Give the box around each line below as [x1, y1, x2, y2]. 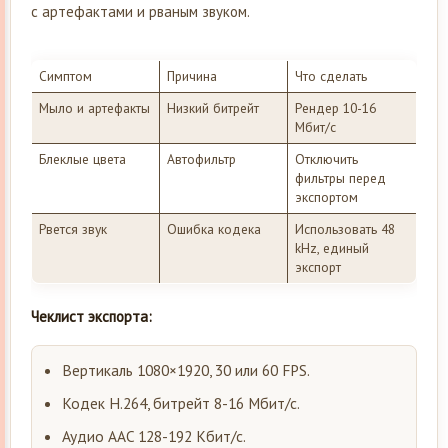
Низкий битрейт [166, 99, 259, 118]
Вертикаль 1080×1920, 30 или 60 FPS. [62, 360, 310, 381]
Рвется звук [38, 220, 107, 239]
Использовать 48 [294, 220, 395, 239]
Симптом [38, 67, 92, 86]
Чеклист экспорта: [31, 307, 152, 327]
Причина [166, 67, 217, 86]
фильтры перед [294, 169, 386, 188]
